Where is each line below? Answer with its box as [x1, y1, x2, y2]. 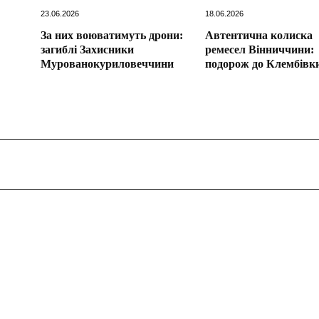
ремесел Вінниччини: [204, 43, 314, 56]
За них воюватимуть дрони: [41, 28, 183, 41]
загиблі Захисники [41, 43, 134, 56]
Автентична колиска [204, 28, 313, 41]
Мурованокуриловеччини [41, 57, 174, 70]
